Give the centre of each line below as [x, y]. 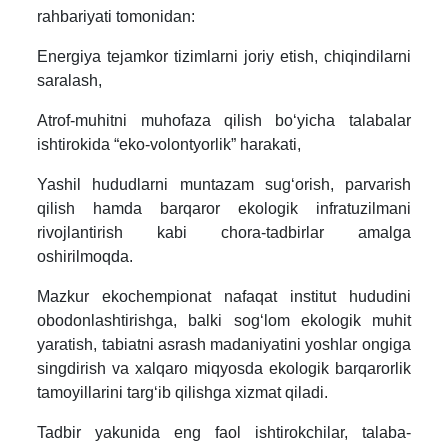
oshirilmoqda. [85, 256]
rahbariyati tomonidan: [116, 16]
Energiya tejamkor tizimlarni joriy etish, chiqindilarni [224, 56]
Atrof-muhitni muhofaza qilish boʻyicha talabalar [224, 120]
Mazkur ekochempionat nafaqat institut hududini [224, 296]
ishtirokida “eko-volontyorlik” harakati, [169, 144]
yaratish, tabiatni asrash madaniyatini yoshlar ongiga [224, 344]
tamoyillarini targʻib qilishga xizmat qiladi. [183, 392]
